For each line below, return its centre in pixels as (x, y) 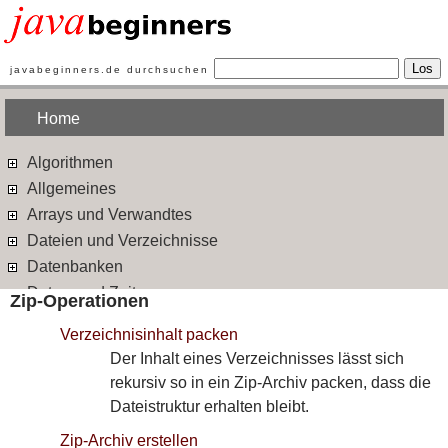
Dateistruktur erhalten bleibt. (209, 406)
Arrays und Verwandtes (107, 214)
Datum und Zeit (79, 292)
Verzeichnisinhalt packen (149, 334)
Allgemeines (69, 188)
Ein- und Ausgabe (89, 344)
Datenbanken (73, 266)
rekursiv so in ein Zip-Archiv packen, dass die (270, 382)
